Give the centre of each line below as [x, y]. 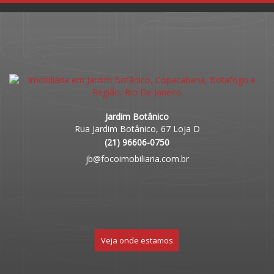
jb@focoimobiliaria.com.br [137, 159]
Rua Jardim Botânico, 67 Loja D [137, 129]
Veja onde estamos [137, 240]
